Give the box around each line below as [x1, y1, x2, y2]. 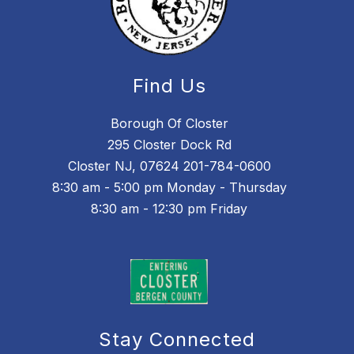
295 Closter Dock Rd [107, 137, 232, 153]
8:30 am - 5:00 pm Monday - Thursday [51, 179, 287, 196]
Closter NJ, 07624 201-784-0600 [67, 158, 271, 175]
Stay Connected [99, 327, 255, 351]
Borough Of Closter [110, 115, 228, 132]
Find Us [132, 74, 206, 98]
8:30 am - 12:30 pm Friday [91, 201, 247, 217]
